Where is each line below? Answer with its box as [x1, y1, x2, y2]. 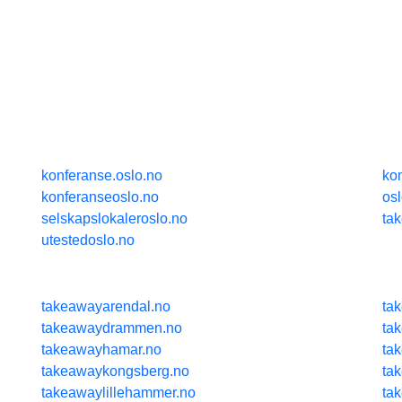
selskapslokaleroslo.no [41, 210, 188, 226]
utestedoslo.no [41, 232, 135, 248]
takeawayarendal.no [41, 298, 170, 314]
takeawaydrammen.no [41, 319, 182, 336]
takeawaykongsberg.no [41, 363, 189, 379]
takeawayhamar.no [41, 341, 162, 357]
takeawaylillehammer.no [41, 384, 196, 400]
